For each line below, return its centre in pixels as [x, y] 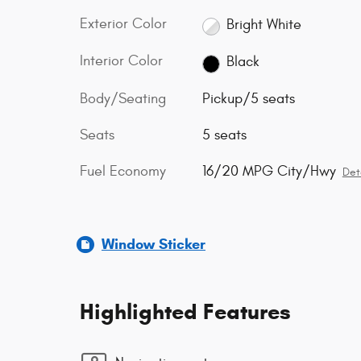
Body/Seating [123, 98]
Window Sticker [154, 244]
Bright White [264, 24]
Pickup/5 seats [248, 98]
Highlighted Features [185, 312]
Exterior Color [123, 24]
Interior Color [121, 61]
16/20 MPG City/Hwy [269, 171]
